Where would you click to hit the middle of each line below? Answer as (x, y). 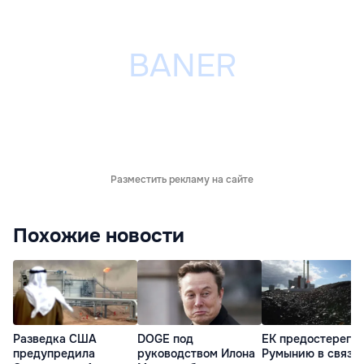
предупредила (54, 354)
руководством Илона (196, 354)
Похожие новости (99, 236)
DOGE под (165, 339)
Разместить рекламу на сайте (182, 180)
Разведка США (55, 339)
